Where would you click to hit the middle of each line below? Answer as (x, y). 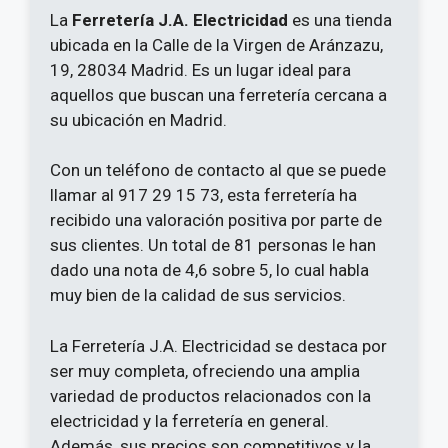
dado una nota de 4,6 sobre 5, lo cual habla (209, 270)
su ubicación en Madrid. (138, 119)
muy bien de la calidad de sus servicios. (198, 295)
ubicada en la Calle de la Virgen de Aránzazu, (216, 44)
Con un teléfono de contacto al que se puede (218, 170)
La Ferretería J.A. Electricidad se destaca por (218, 345)
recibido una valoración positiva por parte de (216, 220)
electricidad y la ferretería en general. (189, 420)
